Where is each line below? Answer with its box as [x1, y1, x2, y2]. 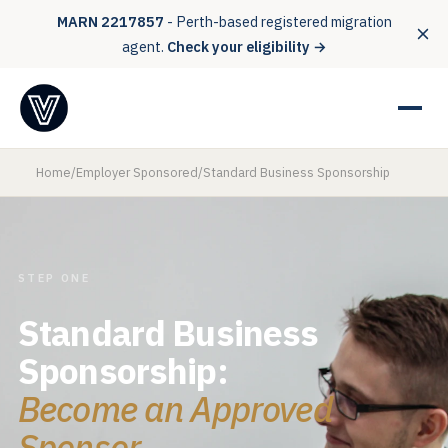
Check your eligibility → [166, 37, 327, 56]
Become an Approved [17, 386, 333, 432]
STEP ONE [17, 271, 91, 285]
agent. [121, 37, 167, 56]
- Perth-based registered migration [163, 12, 392, 31]
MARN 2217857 [56, 12, 164, 31]
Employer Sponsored [75, 164, 198, 180]
